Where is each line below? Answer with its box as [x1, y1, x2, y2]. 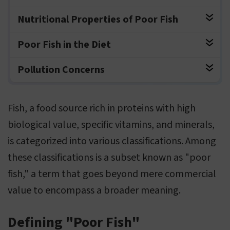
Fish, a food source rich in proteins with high [8, 101, 196, 116]
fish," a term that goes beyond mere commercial [8, 167, 216, 182]
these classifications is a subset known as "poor [8, 150, 210, 165]
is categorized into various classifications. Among [8, 134, 216, 149]
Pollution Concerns [17, 63, 105, 78]
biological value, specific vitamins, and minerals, [8, 118, 215, 132]
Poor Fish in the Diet [17, 37, 111, 52]
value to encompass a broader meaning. [8, 183, 181, 198]
